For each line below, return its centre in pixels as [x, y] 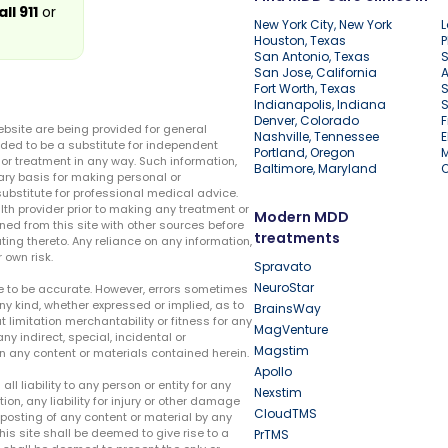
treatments [297, 238]
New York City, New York [323, 25]
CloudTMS [285, 414]
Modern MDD [301, 217]
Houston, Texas [300, 41]
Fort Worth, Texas [305, 89]
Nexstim [278, 393]
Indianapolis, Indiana [320, 105]
